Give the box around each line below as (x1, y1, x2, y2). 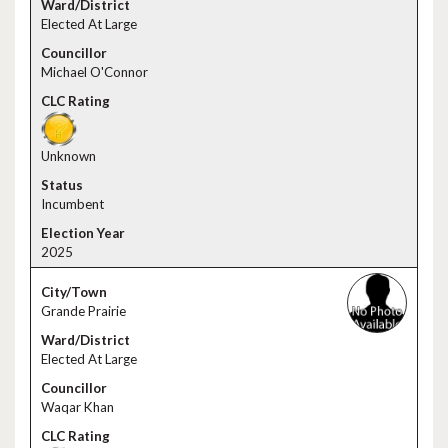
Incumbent (41, 196, 104, 212)
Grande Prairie (41, 303, 126, 319)
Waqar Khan (41, 399, 114, 415)
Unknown (41, 148, 96, 164)
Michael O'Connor (41, 64, 148, 80)
